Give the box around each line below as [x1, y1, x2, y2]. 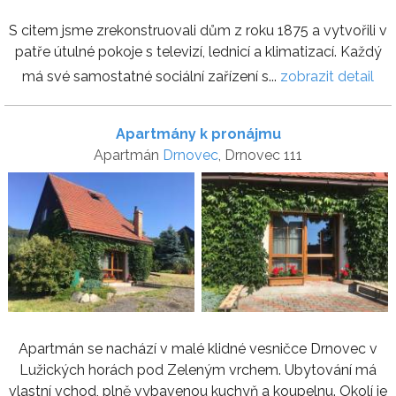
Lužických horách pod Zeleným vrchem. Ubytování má [19, 362, 377, 379]
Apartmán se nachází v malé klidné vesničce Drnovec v [19, 340, 377, 358]
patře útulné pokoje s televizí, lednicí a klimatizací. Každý [14, 43, 382, 61]
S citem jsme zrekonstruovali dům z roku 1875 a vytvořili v [9, 22, 387, 40]
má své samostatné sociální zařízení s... [22, 68, 280, 86]
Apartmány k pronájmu [115, 126, 281, 143]
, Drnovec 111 [218, 147, 302, 164]
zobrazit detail [280, 68, 374, 86]
